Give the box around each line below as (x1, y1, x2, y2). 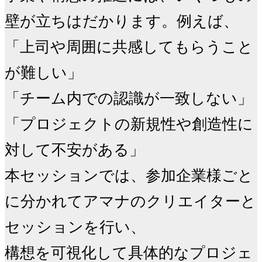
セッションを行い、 (5, 218, 146, 236)
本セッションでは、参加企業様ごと (5, 167, 253, 184)
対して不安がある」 (5, 141, 144, 158)
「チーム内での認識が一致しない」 (5, 89, 253, 107)
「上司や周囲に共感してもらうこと (5, 38, 253, 56)
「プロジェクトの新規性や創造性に (5, 115, 253, 133)
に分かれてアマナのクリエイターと (5, 192, 256, 210)
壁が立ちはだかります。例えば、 (5, 12, 239, 30)
